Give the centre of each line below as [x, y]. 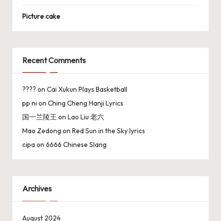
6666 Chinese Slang [76, 145]
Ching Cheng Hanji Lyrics [86, 103]
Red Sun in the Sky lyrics [109, 131]
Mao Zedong [42, 131]
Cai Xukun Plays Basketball [87, 90]
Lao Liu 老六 [86, 117]
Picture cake [41, 16]
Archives [37, 189]
